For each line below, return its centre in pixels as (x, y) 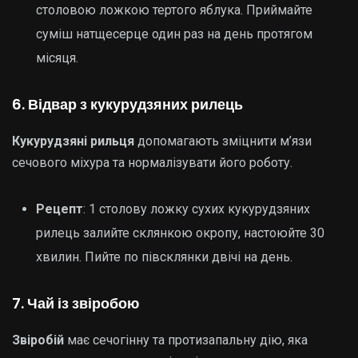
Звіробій (38, 340)
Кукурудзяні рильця (73, 141)
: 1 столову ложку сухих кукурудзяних (197, 209)
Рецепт (60, 209)
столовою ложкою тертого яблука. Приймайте (174, 10)
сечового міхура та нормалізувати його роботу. (152, 163)
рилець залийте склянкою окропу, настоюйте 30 (180, 233)
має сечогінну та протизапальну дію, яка (186, 340)
